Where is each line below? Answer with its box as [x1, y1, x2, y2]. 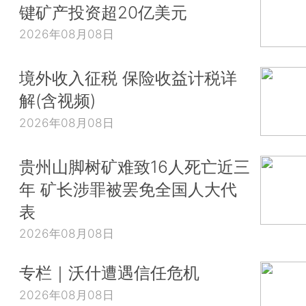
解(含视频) [19, 90, 96, 111]
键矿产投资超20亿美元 [19, 1, 187, 23]
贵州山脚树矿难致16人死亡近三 [19, 156, 250, 177]
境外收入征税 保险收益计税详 [19, 68, 237, 89]
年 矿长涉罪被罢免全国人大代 [19, 178, 237, 199]
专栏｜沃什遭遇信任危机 [19, 262, 199, 283]
